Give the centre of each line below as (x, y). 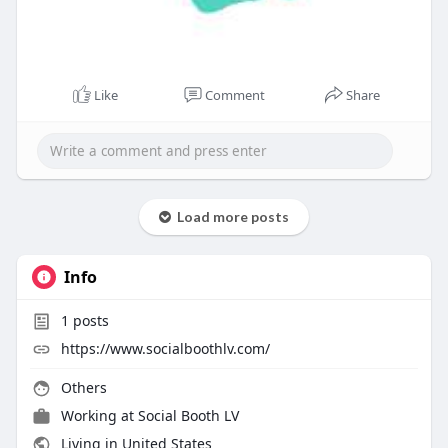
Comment (234, 94)
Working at (99, 415)
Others (81, 387)
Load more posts (229, 216)
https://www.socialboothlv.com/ (165, 348)
